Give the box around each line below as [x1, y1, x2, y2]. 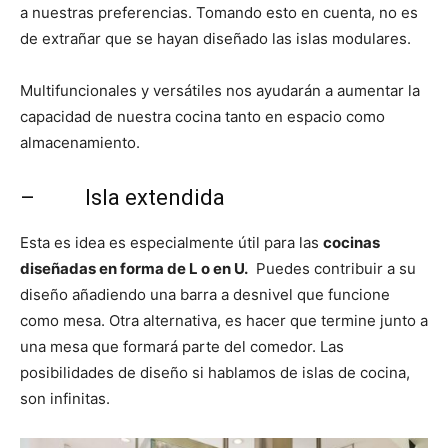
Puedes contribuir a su [248, 259, 416, 278]
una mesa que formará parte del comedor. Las [20, 337, 344, 356]
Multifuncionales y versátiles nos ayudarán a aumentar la [20, 81, 420, 100]
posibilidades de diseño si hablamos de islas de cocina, [20, 363, 410, 382]
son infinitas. [20, 389, 110, 408]
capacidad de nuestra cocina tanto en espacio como [20, 107, 385, 126]
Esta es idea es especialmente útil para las [20, 233, 323, 252]
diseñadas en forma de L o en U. [20, 259, 248, 278]
